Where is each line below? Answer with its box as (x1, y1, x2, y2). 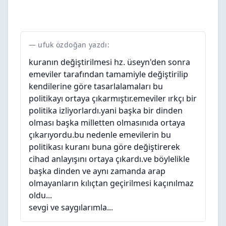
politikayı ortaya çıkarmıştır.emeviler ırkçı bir (29, 93, 197, 104)
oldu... (29, 190, 52, 201)
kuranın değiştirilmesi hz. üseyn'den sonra (29, 56, 190, 68)
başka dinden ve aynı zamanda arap (29, 165, 165, 177)
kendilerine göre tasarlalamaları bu (29, 81, 163, 92)
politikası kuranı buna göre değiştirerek (29, 141, 180, 152)
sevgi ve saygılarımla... (29, 202, 113, 213)
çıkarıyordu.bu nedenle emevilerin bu (29, 129, 171, 140)
